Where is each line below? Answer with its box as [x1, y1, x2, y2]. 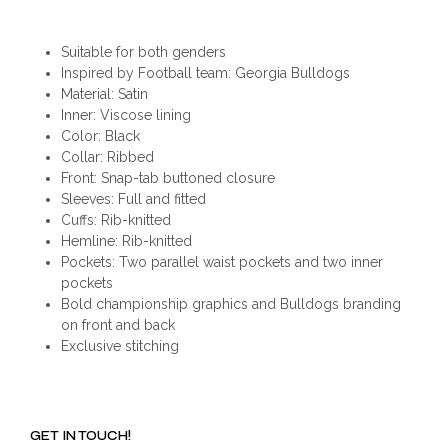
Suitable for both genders [60, 44, 226, 61]
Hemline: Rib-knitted [60, 233, 192, 250]
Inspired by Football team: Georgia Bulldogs [60, 65, 350, 82]
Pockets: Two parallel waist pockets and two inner [60, 254, 383, 271]
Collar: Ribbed [60, 149, 154, 166]
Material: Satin [60, 86, 148, 103]
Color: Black [60, 128, 140, 145]
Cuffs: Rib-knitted [60, 212, 171, 229]
